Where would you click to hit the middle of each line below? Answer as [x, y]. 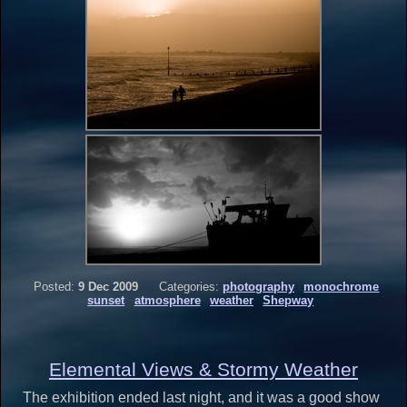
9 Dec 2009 [108, 287]
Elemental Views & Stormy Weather [203, 369]
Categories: [189, 287]
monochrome [342, 287]
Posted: [54, 287]
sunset [106, 301]
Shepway [288, 301]
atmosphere [167, 301]
